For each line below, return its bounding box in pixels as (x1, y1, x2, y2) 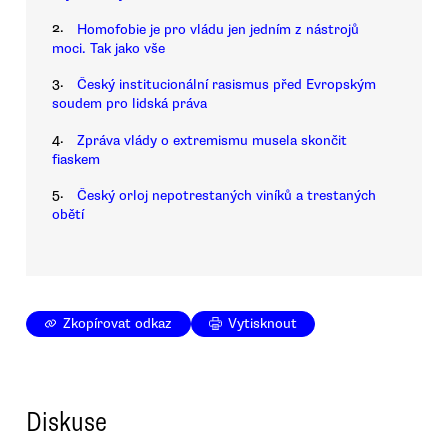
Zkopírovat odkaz (63, 315, 173, 333)
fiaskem (52, 150, 100, 168)
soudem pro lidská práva (52, 95, 207, 113)
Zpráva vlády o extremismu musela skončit (77, 131, 347, 149)
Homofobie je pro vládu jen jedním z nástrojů (77, 21, 359, 39)
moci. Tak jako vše (52, 40, 165, 58)
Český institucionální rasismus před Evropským (77, 76, 376, 94)
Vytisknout (228, 315, 298, 333)
